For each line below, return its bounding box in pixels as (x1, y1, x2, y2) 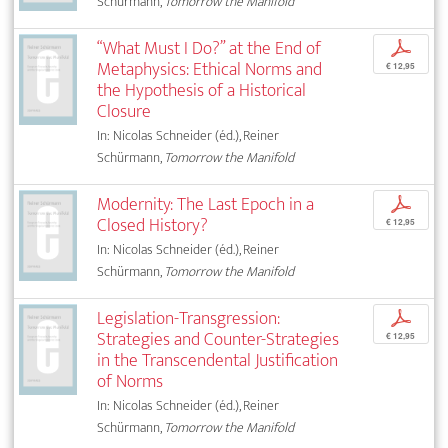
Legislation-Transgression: (97, 303, 281, 335)
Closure (97, 96, 152, 128)
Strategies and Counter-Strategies (97, 324, 340, 356)
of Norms (97, 366, 164, 398)
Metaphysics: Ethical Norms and (97, 54, 323, 86)
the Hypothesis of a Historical (97, 75, 307, 107)
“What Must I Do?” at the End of (97, 33, 322, 65)
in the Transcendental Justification (97, 345, 339, 377)
